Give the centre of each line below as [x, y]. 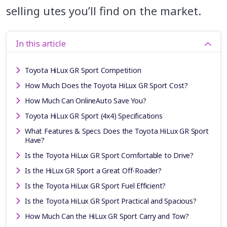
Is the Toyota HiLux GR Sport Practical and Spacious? [111, 201]
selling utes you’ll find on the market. [104, 10]
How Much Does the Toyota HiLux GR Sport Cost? [106, 85]
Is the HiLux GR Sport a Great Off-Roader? [93, 170]
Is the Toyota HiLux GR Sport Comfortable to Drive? [109, 155]
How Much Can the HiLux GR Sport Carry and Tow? [107, 216]
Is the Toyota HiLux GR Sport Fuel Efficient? [96, 185]
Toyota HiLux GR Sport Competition [83, 70]
